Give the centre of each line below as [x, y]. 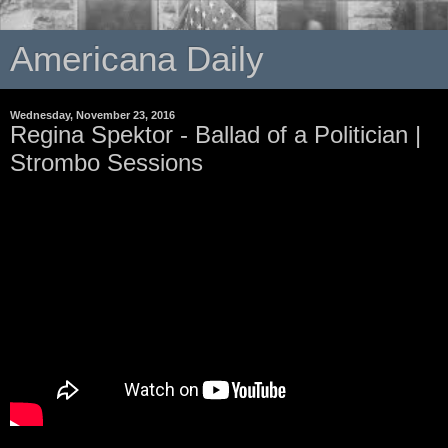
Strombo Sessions [106, 162]
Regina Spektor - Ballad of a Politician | [215, 134]
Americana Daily [137, 59]
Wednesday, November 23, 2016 [92, 115]
